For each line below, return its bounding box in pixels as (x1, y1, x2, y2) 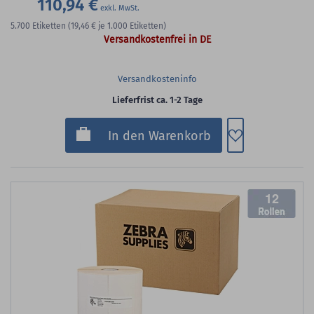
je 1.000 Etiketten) (98, 21, 166, 32)
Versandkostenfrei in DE (103, 34, 211, 46)
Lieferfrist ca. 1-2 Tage (111, 95, 203, 106)
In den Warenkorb (108, 128, 211, 144)
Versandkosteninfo (117, 74, 197, 85)
